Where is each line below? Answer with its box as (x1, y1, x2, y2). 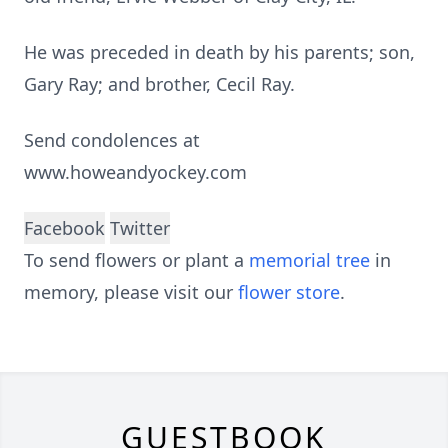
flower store (238, 280, 340, 304)
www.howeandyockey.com (24, 160, 247, 184)
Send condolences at (24, 128, 200, 152)
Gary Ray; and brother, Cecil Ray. (24, 72, 295, 96)
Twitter (110, 216, 170, 240)
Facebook (24, 216, 105, 240)
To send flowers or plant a (24, 248, 249, 272)
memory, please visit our (24, 280, 238, 304)
